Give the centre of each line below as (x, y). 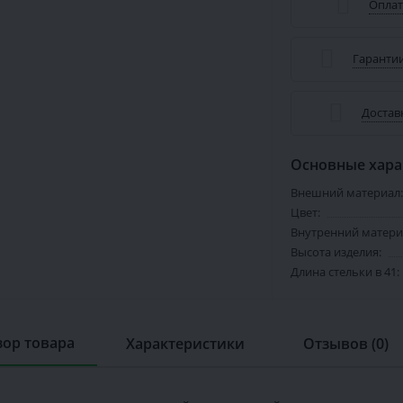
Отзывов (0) (346, 344)
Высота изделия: (336, 252)
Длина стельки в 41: (345, 272)
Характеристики (186, 344)
